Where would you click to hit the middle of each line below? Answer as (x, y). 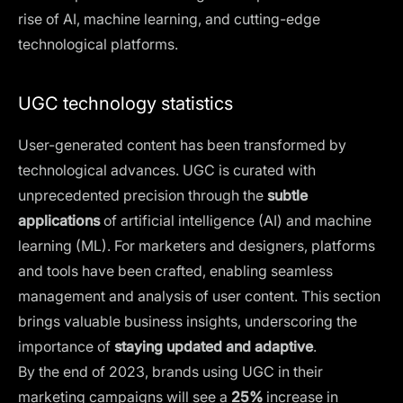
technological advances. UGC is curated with (167, 170)
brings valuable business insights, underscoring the (188, 321)
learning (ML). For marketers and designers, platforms (197, 245)
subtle (287, 195)
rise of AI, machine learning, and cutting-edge (169, 18)
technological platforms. (98, 44)
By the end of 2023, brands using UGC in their (170, 371)
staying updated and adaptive (214, 346)
